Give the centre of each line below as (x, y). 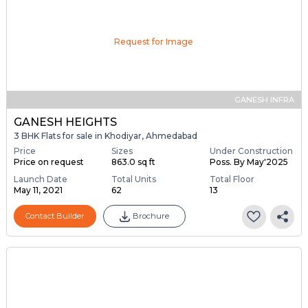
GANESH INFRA (265, 100)
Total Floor (232, 179)
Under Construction (251, 151)
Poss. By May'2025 (249, 162)
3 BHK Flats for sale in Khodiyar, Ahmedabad (105, 136)
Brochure (151, 216)
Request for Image (154, 42)
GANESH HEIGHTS (65, 122)
